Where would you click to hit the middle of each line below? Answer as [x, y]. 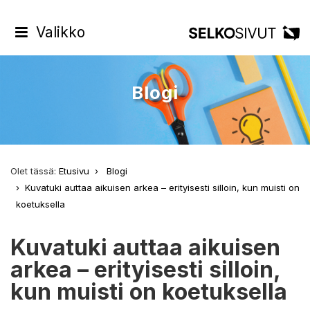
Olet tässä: [35, 171]
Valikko [58, 32]
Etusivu [74, 171]
